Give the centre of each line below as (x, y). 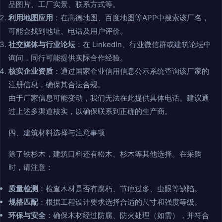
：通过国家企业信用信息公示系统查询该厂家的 (131, 71)
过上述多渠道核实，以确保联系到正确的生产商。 (90, 111)
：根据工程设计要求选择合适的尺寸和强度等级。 (120, 202)
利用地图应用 (31, 18)
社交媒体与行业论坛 (42, 45)
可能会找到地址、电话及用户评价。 (68, 31)
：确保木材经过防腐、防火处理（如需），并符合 (127, 216)
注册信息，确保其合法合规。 (57, 85)
